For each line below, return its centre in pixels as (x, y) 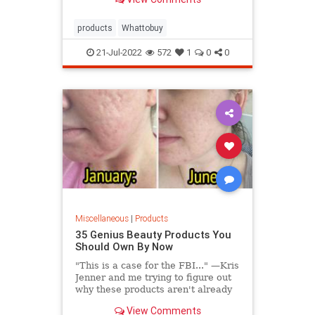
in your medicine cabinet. (133, 302)
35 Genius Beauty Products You (153, 235)
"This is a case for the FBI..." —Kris (157, 266)
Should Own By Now (124, 247)
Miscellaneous (102, 219)
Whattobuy (142, 27)
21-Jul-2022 (118, 52)
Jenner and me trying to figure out (153, 278)
